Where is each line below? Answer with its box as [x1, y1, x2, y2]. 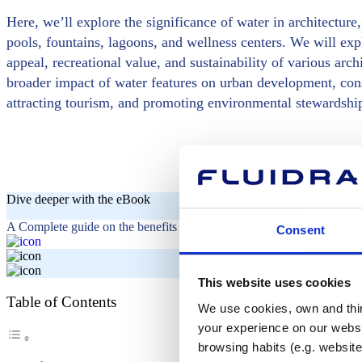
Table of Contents [6, 293, 116, 311]
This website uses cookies [197, 276, 351, 290]
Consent [276, 222, 325, 237]
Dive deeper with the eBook [6, 192, 150, 206]
